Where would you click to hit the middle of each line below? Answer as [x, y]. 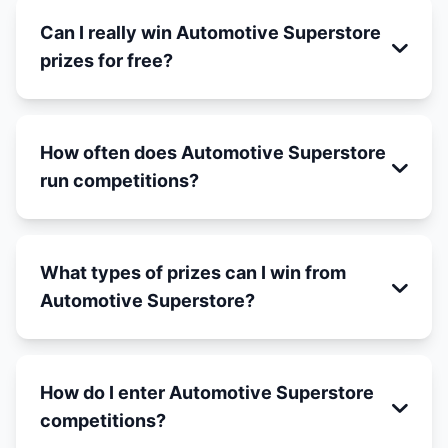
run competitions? [119, 180]
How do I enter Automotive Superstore [207, 392]
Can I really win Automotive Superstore [210, 32]
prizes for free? [106, 60]
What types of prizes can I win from [193, 272]
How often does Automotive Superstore [213, 152]
